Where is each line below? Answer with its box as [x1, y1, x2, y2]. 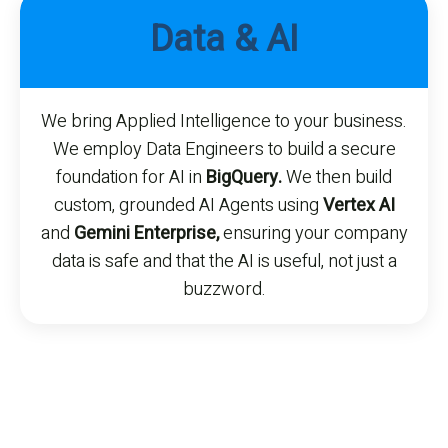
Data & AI [150, 13, 298, 67]
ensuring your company [218, 220, 408, 248]
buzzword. [182, 276, 266, 304]
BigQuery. [206, 164, 282, 192]
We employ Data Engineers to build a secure [52, 136, 396, 164]
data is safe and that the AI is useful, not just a [51, 248, 397, 276]
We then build [282, 164, 392, 192]
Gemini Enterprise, [73, 220, 219, 248]
